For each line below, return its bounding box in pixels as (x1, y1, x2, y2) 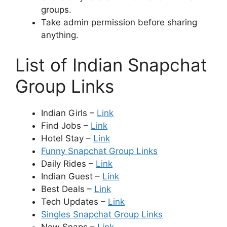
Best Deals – (41, 184, 94, 194)
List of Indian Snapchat (15, 54, 207, 75)
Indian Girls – (41, 108, 97, 118)
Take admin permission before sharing (41, 17, 197, 27)
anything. (41, 29, 79, 40)
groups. (41, 4, 71, 15)
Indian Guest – (41, 171, 102, 181)
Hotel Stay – (41, 133, 93, 143)
